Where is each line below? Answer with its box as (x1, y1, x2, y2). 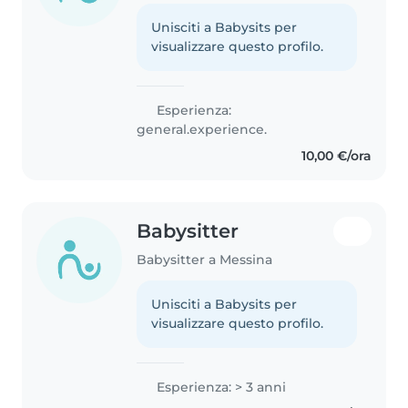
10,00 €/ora (301, 148, 372, 165)
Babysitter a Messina (137, 251, 273, 269)
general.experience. (137, 121, 268, 138)
